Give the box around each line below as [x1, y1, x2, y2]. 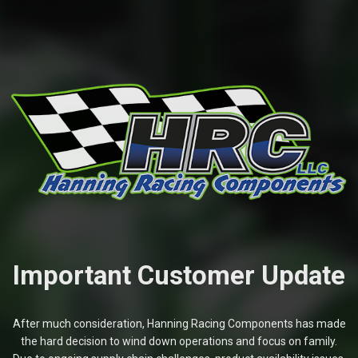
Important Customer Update [13, 259, 345, 291]
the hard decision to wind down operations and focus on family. [21, 335, 337, 348]
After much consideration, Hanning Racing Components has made [12, 317, 346, 331]
